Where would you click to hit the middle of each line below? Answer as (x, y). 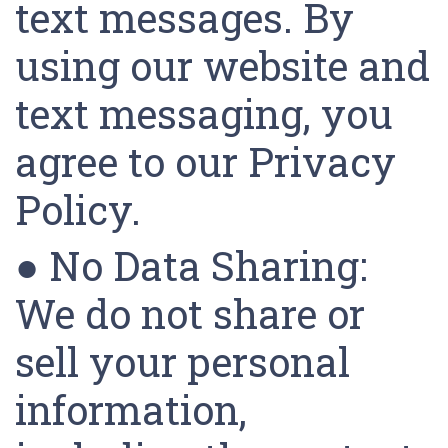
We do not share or (190, 313)
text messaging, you (204, 113)
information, (131, 409)
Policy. (83, 209)
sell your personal (182, 361)
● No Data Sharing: (191, 265)
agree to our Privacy (205, 161)
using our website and (222, 65)
